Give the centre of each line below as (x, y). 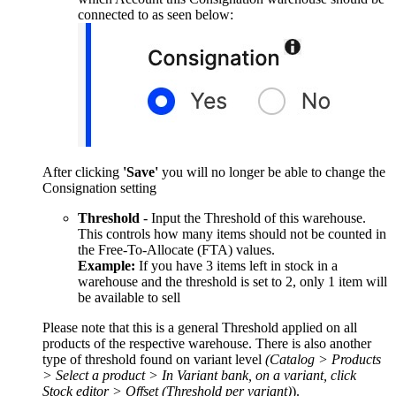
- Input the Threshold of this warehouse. (253, 218)
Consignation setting (99, 188)
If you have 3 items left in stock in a (236, 266)
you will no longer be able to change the (272, 172)
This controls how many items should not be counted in (232, 234)
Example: (107, 266)
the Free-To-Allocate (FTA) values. (176, 250)
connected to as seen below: (156, 15)
